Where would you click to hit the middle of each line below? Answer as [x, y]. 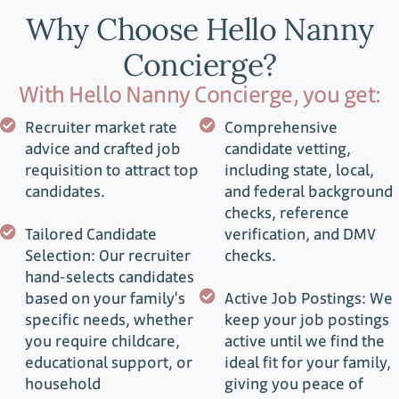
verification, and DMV [300, 234]
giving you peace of [293, 384]
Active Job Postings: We [308, 298]
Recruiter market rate [101, 127]
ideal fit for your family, [307, 362]
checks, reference [286, 213]
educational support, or [108, 362]
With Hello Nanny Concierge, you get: [199, 94]
